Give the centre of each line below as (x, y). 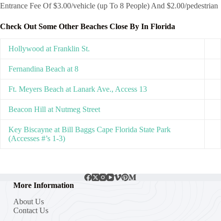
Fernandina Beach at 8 (43, 69)
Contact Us (31, 210)
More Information (43, 185)
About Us (28, 201)
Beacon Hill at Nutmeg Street (54, 109)
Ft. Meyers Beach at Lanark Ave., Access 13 (78, 89)
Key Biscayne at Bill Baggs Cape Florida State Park (90, 129)
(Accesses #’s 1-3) (37, 138)
